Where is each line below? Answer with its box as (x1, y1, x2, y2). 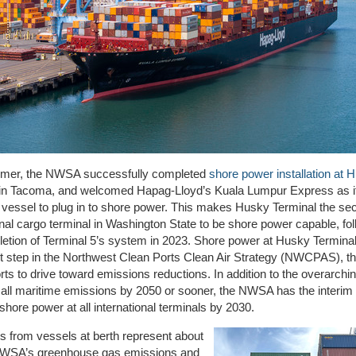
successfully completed (80, 167, 209, 181)
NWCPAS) (284, 250, 340, 265)
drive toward (30, 267, 94, 281)
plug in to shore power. (52, 200, 171, 215)
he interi (302, 284, 342, 298)
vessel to (2, 200, 52, 215)
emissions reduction (94, 267, 201, 281)
